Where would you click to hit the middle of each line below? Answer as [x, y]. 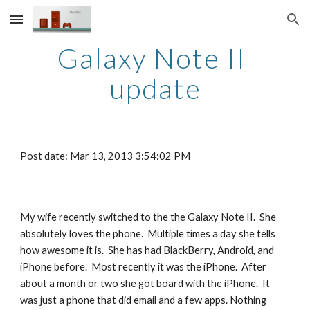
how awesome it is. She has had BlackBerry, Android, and [147, 250]
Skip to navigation [256, 26]
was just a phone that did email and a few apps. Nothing [144, 300]
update [155, 89]
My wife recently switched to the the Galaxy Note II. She [148, 217]
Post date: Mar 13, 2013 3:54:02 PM [106, 156]
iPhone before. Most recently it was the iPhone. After [144, 267]
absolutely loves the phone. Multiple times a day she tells [148, 234]
